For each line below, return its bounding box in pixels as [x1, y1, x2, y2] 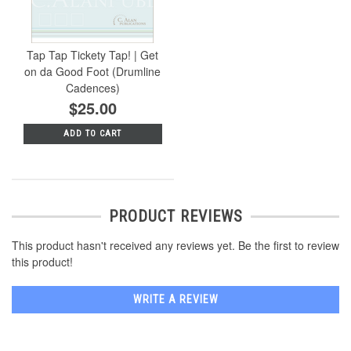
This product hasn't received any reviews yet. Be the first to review [12, 237, 339, 254]
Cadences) [65, 79, 120, 96]
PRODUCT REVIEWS [108, 207, 243, 226]
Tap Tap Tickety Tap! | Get [27, 46, 159, 63]
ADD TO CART [63, 128, 122, 139]
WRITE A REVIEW [132, 293, 219, 306]
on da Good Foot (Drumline [24, 63, 161, 79]
